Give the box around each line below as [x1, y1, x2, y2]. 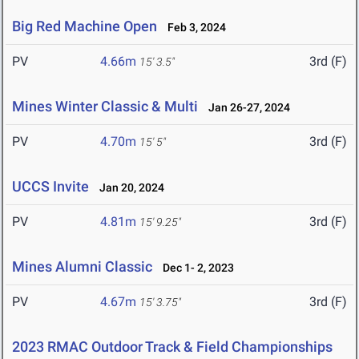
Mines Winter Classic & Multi [12, 98, 201, 115]
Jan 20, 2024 [92, 181, 164, 195]
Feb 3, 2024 [160, 21, 226, 34]
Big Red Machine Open [12, 18, 157, 35]
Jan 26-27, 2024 [201, 101, 290, 115]
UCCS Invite [12, 178, 89, 196]
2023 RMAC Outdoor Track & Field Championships [12, 338, 333, 356]
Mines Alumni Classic [12, 258, 152, 276]
